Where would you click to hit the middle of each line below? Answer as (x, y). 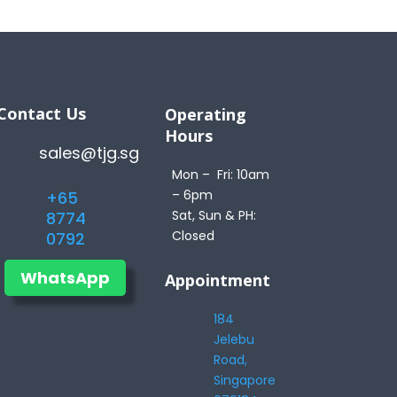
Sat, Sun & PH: (214, 215)
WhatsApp (65, 277)
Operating (205, 114)
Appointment (217, 280)
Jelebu (234, 339)
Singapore (245, 380)
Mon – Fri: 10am (220, 174)
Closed (193, 235)
